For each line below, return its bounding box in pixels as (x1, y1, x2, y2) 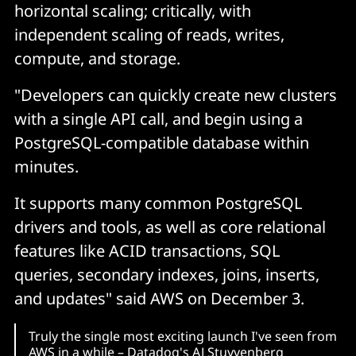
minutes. (14, 156, 79, 178)
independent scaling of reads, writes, (14, 24, 284, 46)
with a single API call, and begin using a (14, 108, 303, 130)
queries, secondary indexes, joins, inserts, (14, 264, 319, 286)
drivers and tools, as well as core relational (14, 216, 326, 238)
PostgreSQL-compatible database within (14, 132, 309, 154)
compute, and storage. (14, 48, 180, 70)
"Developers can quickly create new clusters (14, 84, 337, 106)
